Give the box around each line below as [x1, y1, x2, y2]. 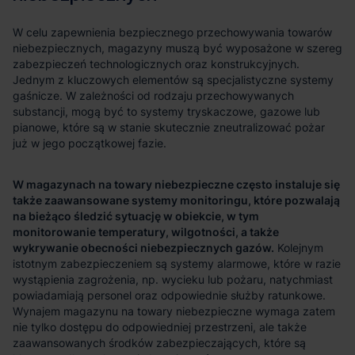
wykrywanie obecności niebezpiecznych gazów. [13, 240, 274, 254]
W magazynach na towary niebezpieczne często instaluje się [13, 177, 340, 191]
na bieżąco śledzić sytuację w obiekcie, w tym [13, 208, 259, 223]
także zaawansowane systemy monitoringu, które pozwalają [13, 193, 340, 207]
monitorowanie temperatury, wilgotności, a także [13, 224, 279, 239]
